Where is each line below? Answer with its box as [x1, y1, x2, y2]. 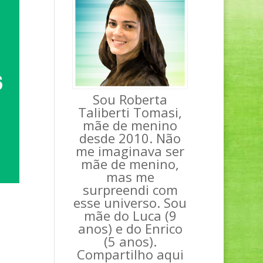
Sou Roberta [93, 90, 168, 108]
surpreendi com [82, 180, 178, 198]
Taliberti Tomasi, [78, 103, 183, 121]
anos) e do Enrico [77, 219, 183, 237]
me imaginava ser [76, 141, 185, 160]
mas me [106, 167, 154, 186]
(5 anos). [103, 232, 157, 250]
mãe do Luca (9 [83, 206, 177, 224]
